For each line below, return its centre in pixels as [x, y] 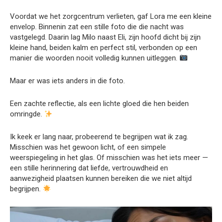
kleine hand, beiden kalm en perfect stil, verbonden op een [104, 48]
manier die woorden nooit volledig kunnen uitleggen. [95, 58]
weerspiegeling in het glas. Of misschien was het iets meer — [109, 158]
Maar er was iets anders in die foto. [67, 81]
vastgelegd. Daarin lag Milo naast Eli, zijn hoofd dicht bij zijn [105, 37]
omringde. [27, 114]
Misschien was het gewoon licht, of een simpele [88, 147]
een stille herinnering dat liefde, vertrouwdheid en [89, 168]
